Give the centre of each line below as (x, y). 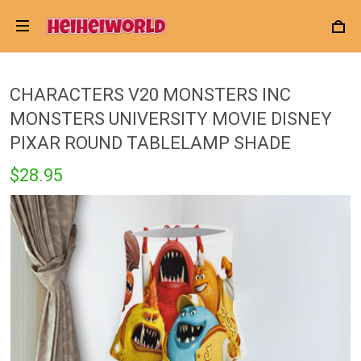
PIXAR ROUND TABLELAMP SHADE (150, 143)
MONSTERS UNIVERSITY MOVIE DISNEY (171, 119)
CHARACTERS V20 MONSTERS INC (150, 95)
